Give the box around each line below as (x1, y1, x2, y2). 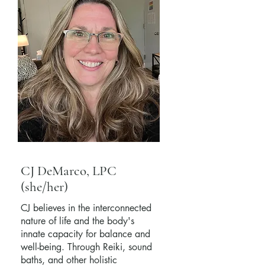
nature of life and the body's (21, 215, 134, 228)
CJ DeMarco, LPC (21, 163, 117, 180)
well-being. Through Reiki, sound (21, 241, 152, 254)
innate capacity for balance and (21, 228, 150, 241)
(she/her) (21, 179, 68, 196)
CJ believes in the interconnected (21, 202, 151, 215)
